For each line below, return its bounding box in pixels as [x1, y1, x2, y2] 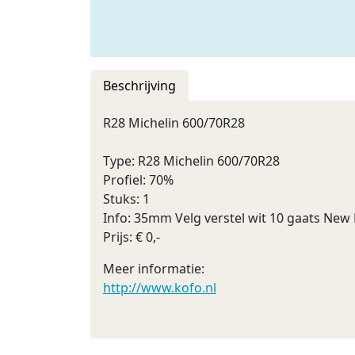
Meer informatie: [103, 260, 204, 277]
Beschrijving [103, 77, 176, 94]
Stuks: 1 [103, 190, 150, 208]
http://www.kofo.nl [103, 279, 216, 296]
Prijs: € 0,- [103, 228, 160, 246]
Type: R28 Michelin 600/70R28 [103, 152, 280, 170]
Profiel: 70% [103, 171, 174, 189]
